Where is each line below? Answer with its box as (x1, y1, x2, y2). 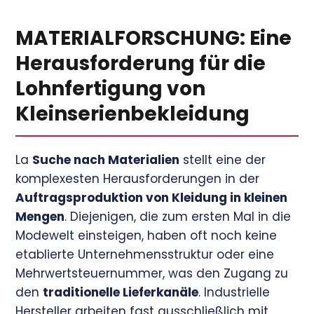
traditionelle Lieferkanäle (43, 284, 199, 301)
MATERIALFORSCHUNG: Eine (15, 25, 292, 52)
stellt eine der (179, 151, 266, 168)
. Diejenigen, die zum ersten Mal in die (64, 208, 292, 225)
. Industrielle (198, 284, 271, 301)
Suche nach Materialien (32, 151, 180, 168)
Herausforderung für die (15, 50, 266, 77)
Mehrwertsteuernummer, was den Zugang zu (15, 265, 289, 282)
